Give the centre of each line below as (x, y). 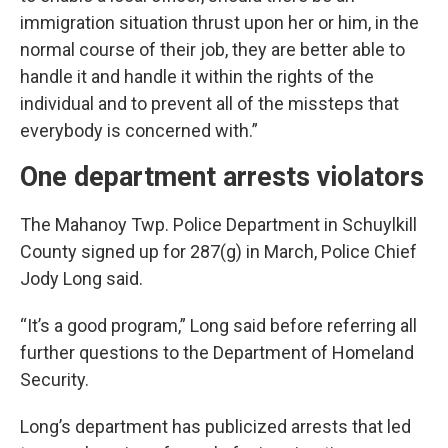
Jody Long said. (81, 278)
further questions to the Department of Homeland (217, 352)
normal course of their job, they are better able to (212, 49)
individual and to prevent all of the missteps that (209, 103)
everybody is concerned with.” (139, 130)
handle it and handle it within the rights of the (197, 76)
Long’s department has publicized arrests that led (215, 426)
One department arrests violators (222, 176)
